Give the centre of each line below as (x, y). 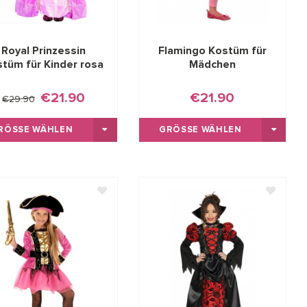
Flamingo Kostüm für (212, 50)
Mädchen (212, 64)
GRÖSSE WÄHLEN (197, 130)
